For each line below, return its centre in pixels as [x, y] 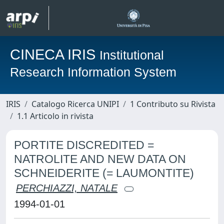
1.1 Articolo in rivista [55, 116]
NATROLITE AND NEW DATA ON [100, 159]
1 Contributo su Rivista [173, 104]
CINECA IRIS [55, 54]
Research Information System [93, 72]
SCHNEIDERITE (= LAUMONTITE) [104, 173]
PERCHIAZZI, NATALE [67, 188]
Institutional [132, 55]
